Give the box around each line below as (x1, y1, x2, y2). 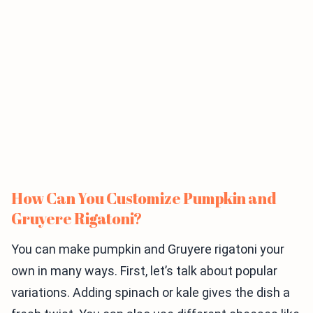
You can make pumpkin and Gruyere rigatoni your (11, 242, 284, 257)
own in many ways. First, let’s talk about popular (11, 263, 277, 279)
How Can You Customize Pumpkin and (11, 188, 277, 209)
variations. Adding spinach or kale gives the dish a (11, 285, 290, 300)
